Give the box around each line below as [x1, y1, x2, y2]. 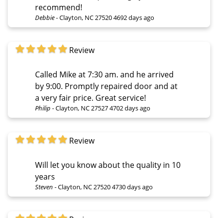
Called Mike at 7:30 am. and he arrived [35, 69, 174, 80]
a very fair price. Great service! [35, 92, 146, 103]
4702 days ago [109, 103, 150, 112]
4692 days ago [113, 13, 154, 22]
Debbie [35, 13, 54, 22]
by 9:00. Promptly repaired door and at [35, 80, 178, 91]
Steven [35, 182, 53, 191]
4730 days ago [112, 182, 153, 191]
